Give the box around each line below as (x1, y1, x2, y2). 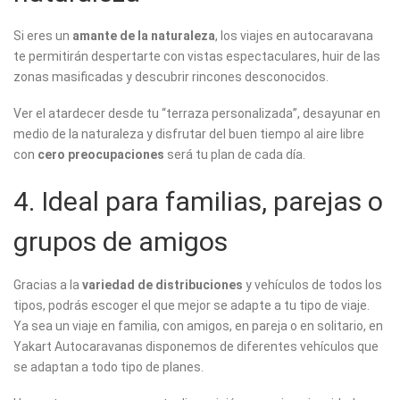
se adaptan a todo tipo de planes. (13, 360, 204, 375)
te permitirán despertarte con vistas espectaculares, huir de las (13, 49, 380, 64)
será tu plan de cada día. (164, 147, 305, 162)
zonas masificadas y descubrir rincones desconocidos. (13, 70, 329, 85)
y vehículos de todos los (243, 278, 382, 293)
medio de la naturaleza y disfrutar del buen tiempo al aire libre (13, 127, 364, 142)
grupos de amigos (13, 226, 228, 258)
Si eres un (13, 29, 72, 44)
